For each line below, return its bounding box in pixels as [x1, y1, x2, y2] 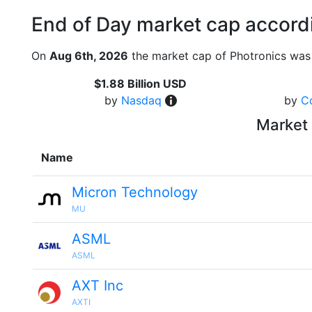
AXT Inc [72, 277, 123, 294]
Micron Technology [72, 184, 198, 201]
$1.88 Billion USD [94, 77, 187, 91]
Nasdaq [120, 93, 162, 107]
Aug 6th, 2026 [49, 49, 128, 63]
